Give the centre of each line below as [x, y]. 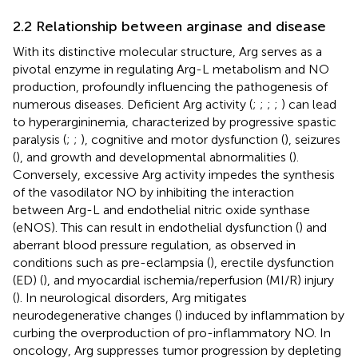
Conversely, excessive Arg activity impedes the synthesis [174, 174]
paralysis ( [40, 139]
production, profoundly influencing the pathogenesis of [170, 86]
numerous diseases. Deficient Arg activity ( [133, 104]
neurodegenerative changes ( [95, 315]
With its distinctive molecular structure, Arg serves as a [167, 51]
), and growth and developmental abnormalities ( [154, 157]
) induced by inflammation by [261, 315]
